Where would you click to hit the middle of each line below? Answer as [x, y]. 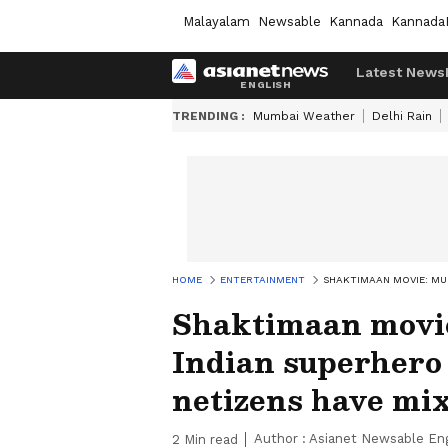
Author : [281, 438]
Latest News [400, 72]
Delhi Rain [402, 116]
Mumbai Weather [304, 116]
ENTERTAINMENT [262, 279]
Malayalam [216, 21]
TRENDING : [208, 116]
